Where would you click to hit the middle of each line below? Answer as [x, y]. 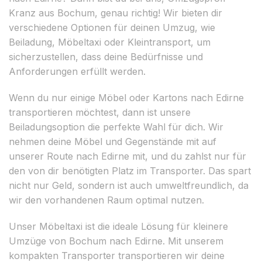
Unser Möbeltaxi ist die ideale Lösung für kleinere [118, 226]
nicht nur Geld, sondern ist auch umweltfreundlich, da [129, 185]
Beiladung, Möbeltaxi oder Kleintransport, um [110, 42]
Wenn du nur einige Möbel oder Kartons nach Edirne [126, 97]
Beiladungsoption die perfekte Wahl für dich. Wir [116, 127]
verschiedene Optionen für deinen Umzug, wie [112, 27]
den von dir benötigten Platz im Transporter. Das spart [130, 170]
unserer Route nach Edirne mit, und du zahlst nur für [127, 156]
